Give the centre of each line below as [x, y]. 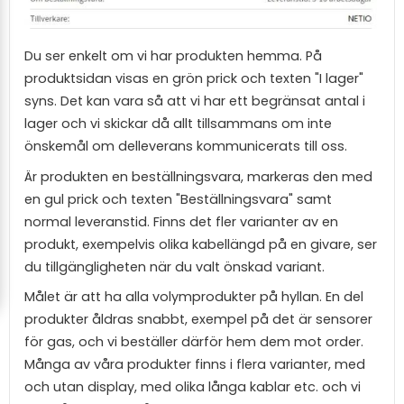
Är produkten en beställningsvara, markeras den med [198, 176]
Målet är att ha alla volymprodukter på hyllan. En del [194, 297]
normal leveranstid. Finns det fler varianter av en [181, 221]
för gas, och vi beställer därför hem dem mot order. [194, 342]
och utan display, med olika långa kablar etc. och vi [193, 387]
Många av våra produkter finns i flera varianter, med [195, 365]
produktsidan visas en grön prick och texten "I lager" [194, 78]
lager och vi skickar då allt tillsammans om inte [178, 123]
